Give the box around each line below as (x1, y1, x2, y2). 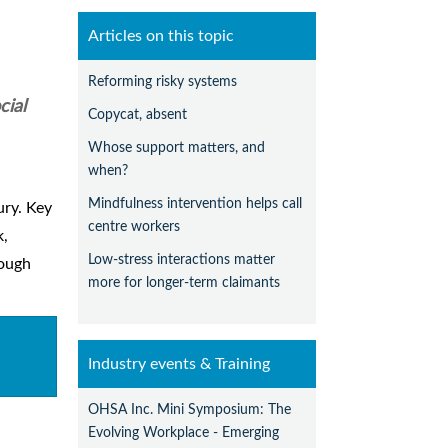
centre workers (88, 219, 181, 235)
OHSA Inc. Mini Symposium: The (88, 402, 292, 418)
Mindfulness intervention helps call (88, 196, 303, 212)
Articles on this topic (88, 28, 235, 45)
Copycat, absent (88, 107, 188, 123)
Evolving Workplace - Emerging (88, 425, 280, 441)
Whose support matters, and (88, 140, 266, 156)
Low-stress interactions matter (88, 252, 276, 268)
